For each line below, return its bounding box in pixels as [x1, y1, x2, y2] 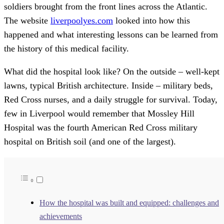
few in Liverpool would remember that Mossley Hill [4, 108, 194, 119]
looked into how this [113, 15, 190, 26]
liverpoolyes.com [50, 15, 113, 26]
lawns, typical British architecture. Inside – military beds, [4, 80, 213, 91]
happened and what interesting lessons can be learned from [4, 29, 218, 40]
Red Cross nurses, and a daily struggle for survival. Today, [4, 94, 217, 105]
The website [4, 15, 50, 26]
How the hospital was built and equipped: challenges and [39, 198, 219, 208]
